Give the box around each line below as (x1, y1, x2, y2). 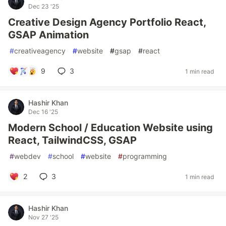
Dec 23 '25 (28, 3, 59, 10)
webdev (14, 152, 41, 160)
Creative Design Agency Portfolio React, (8, 16, 206, 28)
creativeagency (14, 46, 66, 55)
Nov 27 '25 (28, 213, 59, 221)
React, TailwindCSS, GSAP (8, 134, 137, 146)
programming (123, 152, 167, 160)
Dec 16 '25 (28, 108, 58, 116)
